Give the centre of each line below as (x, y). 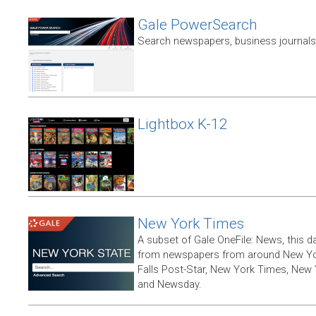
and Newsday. (170, 284)
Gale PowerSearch (197, 25)
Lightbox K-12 (183, 124)
